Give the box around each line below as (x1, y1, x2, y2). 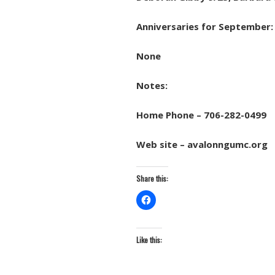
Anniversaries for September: (136, 20, 273, 33)
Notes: (136, 79, 170, 91)
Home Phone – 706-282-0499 (136, 109, 266, 121)
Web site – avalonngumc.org (136, 138, 268, 150)
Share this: (136, 173, 168, 184)
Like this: (136, 234, 162, 245)
